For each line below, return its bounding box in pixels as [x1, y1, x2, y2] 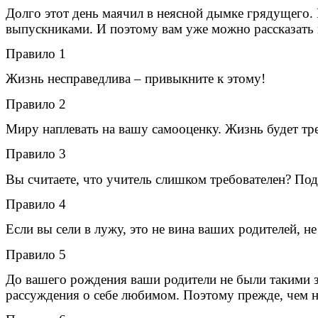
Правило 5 [6, 246, 66, 262]
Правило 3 [6, 146, 66, 162]
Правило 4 [6, 197, 66, 212]
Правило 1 [6, 46, 66, 62]
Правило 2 [6, 96, 66, 111]
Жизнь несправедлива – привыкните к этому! [6, 71, 265, 87]
